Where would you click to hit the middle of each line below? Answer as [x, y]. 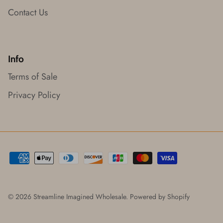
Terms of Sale [33, 77]
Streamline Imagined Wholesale [80, 196]
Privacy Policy [34, 95]
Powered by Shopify [160, 196]
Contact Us [28, 13]
